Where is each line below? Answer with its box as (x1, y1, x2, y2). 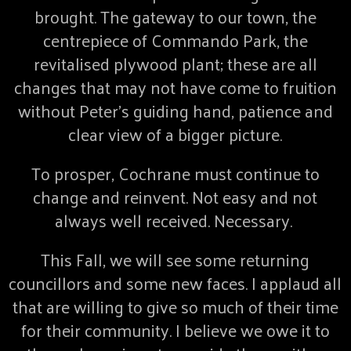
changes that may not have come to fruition (13, 71, 337, 103)
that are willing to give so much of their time (12, 291, 338, 323)
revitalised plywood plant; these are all (33, 48, 317, 80)
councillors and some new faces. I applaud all (9, 267, 342, 299)
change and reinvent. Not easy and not (33, 181, 318, 213)
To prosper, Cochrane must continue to (31, 157, 320, 190)
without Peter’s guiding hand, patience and (17, 95, 333, 127)
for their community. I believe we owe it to (20, 314, 330, 346)
